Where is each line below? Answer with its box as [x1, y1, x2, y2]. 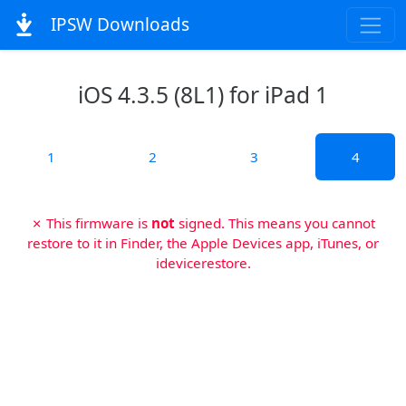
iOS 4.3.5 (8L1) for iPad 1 [78, 80, 328, 110]
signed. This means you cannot [175, 214, 375, 232]
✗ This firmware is [31, 214, 151, 232]
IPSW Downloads [45, 13, 189, 37]
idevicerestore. [155, 254, 251, 272]
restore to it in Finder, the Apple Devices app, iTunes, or [27, 234, 379, 252]
